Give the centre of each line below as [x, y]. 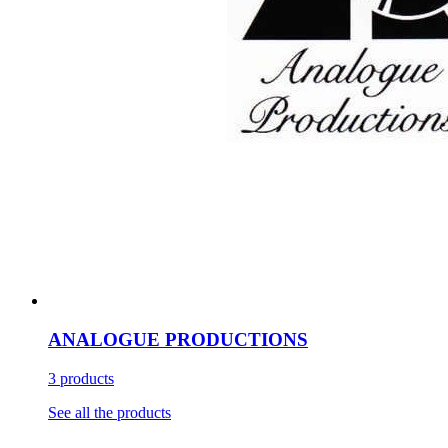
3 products [81, 378]
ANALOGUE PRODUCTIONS [178, 339]
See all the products [109, 412]
